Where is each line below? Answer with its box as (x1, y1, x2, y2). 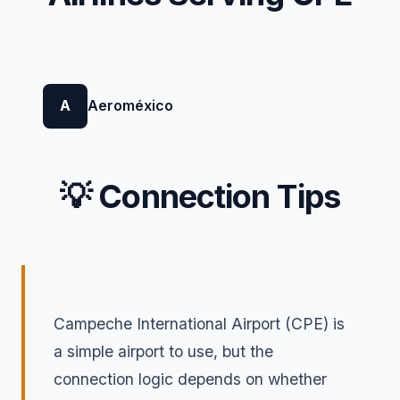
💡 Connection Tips (60, 176, 340, 216)
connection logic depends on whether (54, 369, 327, 388)
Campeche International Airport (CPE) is (54, 313, 345, 333)
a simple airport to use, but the (54, 341, 273, 361)
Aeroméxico (87, 96, 173, 115)
